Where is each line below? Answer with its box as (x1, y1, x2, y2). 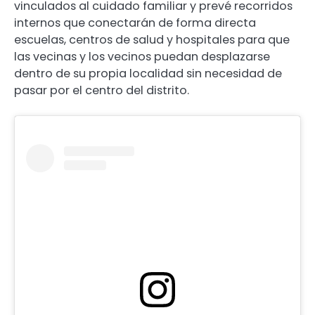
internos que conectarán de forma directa (14, 14, 256, 31)
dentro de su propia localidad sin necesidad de (14, 65, 282, 82)
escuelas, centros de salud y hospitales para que (14, 31, 290, 48)
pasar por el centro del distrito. (14, 82, 189, 98)
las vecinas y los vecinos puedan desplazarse (14, 48, 270, 65)
